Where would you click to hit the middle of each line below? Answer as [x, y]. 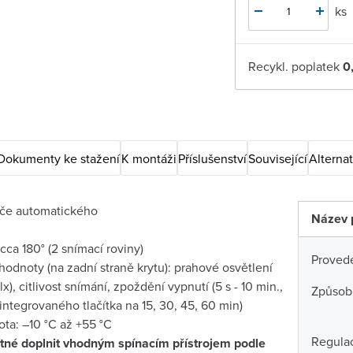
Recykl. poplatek [295, 66]
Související [278, 158]
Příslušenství [212, 158]
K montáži [149, 158]
